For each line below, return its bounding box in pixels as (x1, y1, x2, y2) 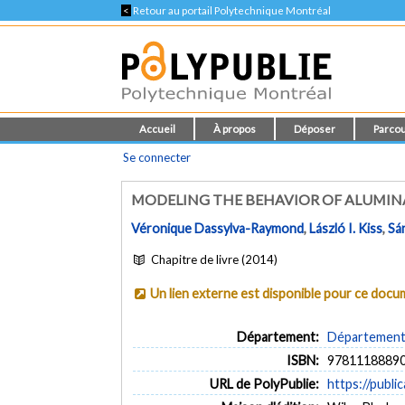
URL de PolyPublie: (209, 375, 319, 391)
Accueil (139, 123, 176, 135)
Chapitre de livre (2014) (147, 251, 278, 267)
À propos (213, 123, 257, 135)
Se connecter (123, 150, 192, 165)
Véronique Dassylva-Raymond (131, 221, 305, 237)
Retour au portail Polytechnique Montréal (131, 5, 332, 16)
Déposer (294, 123, 336, 135)
